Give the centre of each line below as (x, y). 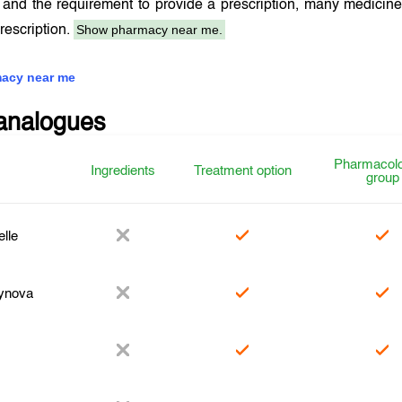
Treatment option (242, 171)
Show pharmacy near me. (150, 30)
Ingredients (123, 171)
